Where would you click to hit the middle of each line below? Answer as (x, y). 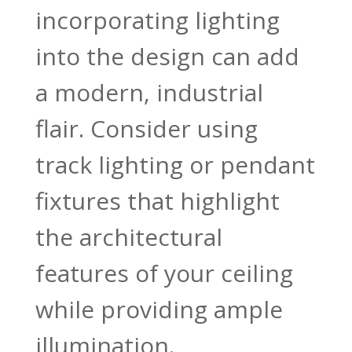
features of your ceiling (164, 273)
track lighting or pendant (175, 165)
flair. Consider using (146, 129)
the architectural (128, 237)
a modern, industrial (149, 93)
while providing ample (159, 310)
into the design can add (167, 57)
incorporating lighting (157, 20)
